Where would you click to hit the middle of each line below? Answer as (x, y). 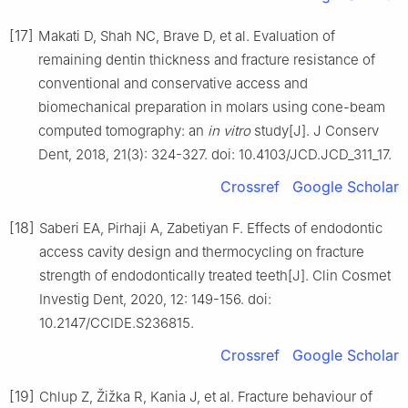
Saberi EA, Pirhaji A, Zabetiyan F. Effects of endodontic (211, 228)
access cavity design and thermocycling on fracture (202, 251)
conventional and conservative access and (173, 83)
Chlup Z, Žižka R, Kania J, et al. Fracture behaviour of (206, 396)
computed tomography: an (123, 130)
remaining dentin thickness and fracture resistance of (207, 59)
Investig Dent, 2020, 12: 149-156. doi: (155, 299)
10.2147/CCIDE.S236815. (117, 322)
